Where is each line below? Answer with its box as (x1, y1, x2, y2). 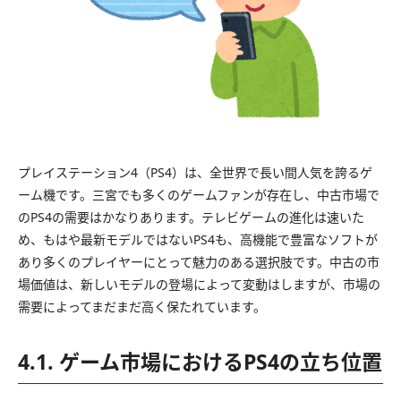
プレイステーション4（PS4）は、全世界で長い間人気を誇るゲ (18, 163, 372, 181)
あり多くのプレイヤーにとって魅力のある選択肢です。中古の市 (18, 252, 380, 270)
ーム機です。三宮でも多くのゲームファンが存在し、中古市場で (18, 185, 380, 203)
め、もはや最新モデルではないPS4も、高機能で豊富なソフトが (18, 230, 378, 248)
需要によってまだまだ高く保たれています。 (18, 297, 266, 315)
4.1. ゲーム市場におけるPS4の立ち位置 (18, 346, 382, 376)
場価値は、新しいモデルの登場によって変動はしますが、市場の (18, 275, 380, 293)
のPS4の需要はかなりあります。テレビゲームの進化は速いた (18, 208, 364, 226)
